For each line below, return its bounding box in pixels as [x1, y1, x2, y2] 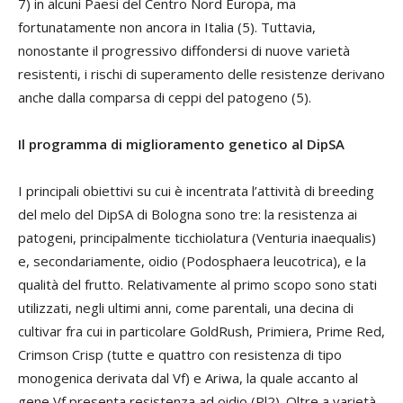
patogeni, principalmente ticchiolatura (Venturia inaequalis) [18, 228, 376, 246]
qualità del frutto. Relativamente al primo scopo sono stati [18, 275, 377, 293]
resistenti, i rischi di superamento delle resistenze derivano [18, 65, 385, 83]
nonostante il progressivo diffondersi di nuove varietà [18, 41, 350, 59]
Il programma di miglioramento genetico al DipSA [18, 135, 345, 153]
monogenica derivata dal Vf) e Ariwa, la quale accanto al [18, 369, 358, 387]
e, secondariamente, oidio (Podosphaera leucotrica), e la [18, 252, 366, 270]
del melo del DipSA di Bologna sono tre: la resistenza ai [18, 205, 357, 223]
